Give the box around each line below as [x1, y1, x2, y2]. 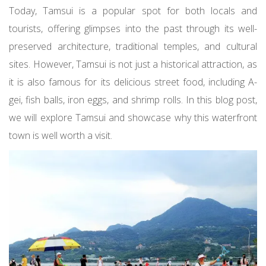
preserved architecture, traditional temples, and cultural [9, 40, 257, 53]
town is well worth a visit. [9, 129, 112, 142]
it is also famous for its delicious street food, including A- [9, 75, 257, 89]
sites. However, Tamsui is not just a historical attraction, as [9, 58, 257, 71]
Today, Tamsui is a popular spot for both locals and [9, 4, 257, 18]
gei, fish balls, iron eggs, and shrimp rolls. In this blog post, [9, 93, 257, 107]
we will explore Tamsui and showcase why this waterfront [9, 111, 257, 125]
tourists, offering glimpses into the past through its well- [9, 22, 257, 36]
